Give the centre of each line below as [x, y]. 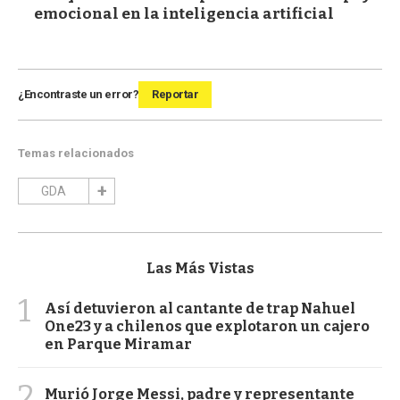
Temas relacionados [76, 154]
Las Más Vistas [200, 269]
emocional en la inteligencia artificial [184, 14]
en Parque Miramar [118, 345]
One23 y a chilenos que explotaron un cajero [207, 327]
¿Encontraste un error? [78, 95]
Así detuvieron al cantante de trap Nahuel [200, 309]
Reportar [175, 95]
